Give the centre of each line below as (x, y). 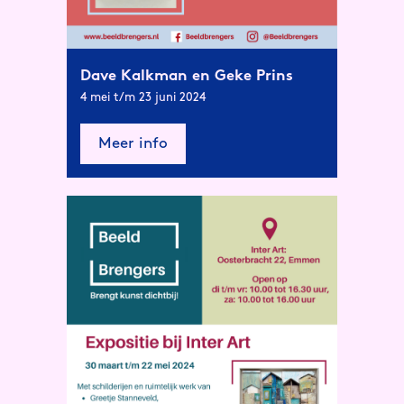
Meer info (133, 144)
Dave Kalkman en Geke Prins (187, 76)
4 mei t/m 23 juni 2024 (143, 97)
